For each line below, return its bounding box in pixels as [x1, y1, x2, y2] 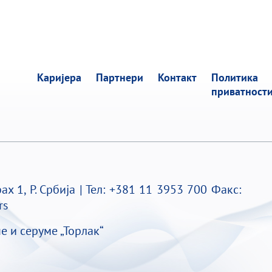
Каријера [36, 70, 81, 84]
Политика [211, 70, 258, 84]
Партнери [95, 70, 143, 84]
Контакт [157, 70, 197, 84]
